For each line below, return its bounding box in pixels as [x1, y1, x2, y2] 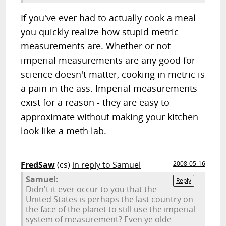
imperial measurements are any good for [21, 54, 196, 66]
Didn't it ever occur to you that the [26, 184, 157, 195]
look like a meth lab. [21, 125, 107, 137]
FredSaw [21, 159, 55, 171]
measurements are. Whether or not [21, 40, 171, 52]
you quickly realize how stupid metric [21, 26, 179, 38]
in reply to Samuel [72, 159, 141, 171]
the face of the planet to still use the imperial [26, 204, 196, 215]
